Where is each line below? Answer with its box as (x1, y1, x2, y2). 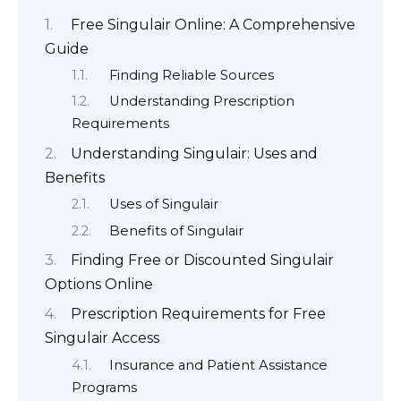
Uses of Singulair (108, 196, 218, 213)
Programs (72, 379, 137, 396)
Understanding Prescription (108, 93, 294, 110)
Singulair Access (45, 329, 159, 347)
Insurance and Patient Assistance (108, 356, 328, 373)
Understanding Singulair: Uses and (71, 144, 318, 162)
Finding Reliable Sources (108, 66, 274, 83)
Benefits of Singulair (108, 222, 243, 239)
